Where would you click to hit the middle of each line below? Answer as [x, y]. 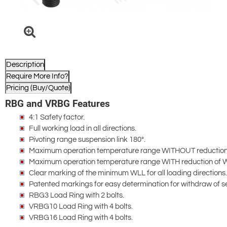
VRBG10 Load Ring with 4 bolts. [81, 207]
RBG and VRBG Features [58, 104]
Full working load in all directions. [83, 129]
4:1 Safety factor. [57, 118]
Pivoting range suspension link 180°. [87, 140]
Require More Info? [37, 77]
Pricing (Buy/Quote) [38, 88]
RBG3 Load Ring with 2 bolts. [77, 196]
